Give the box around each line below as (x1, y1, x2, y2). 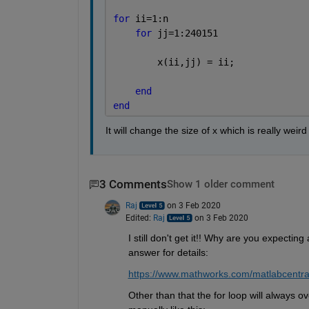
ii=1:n (134, 13, 168, 25)
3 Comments (99, 178, 167, 192)
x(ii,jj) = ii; (112, 57, 235, 68)
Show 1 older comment (166, 179, 275, 191)
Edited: (125, 212, 153, 223)
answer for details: (128, 246, 208, 258)
